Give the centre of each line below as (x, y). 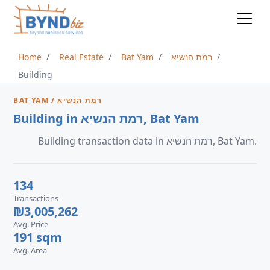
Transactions (36, 198)
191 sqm (38, 237)
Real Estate (82, 57)
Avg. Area (30, 250)
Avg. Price (31, 224)
